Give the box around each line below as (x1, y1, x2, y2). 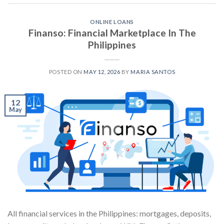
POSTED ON (48, 68, 84, 75)
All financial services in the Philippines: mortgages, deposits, (7, 208, 211, 218)
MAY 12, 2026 (83, 68, 120, 75)
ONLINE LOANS (90, 18, 134, 25)
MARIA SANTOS (130, 68, 175, 75)
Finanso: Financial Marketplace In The (28, 27, 196, 39)
